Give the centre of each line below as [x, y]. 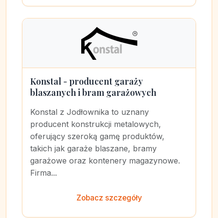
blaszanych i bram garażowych [93, 92]
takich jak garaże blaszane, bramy [93, 148]
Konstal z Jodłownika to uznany [90, 112]
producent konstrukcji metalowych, [96, 124]
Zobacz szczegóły [109, 198]
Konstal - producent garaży [87, 81]
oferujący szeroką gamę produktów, [97, 136]
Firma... [44, 173]
